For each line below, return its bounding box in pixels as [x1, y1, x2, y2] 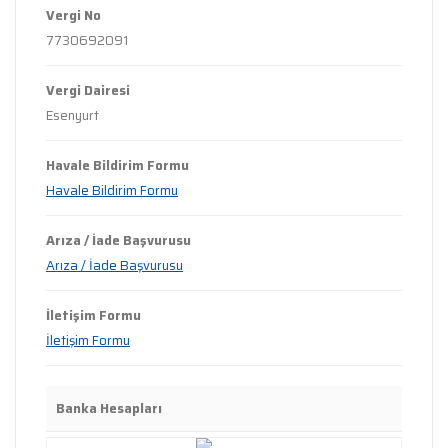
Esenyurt [46, 105, 99, 126]
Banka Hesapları [56, 398, 162, 419]
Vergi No [46, 5, 101, 26]
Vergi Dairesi [46, 80, 130, 101]
